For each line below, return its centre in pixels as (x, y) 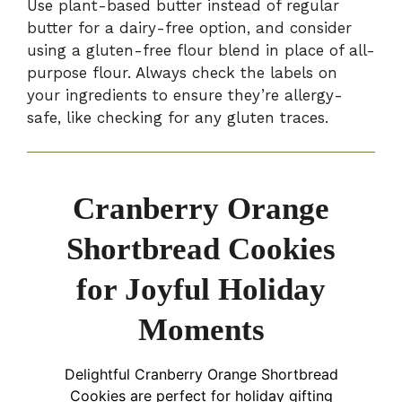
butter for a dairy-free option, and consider (189, 27)
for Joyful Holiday (201, 290)
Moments (201, 330)
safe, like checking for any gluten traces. (178, 117)
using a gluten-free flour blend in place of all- (201, 50)
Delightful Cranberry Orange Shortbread (201, 375)
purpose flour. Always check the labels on (182, 72)
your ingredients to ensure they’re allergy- (185, 95)
